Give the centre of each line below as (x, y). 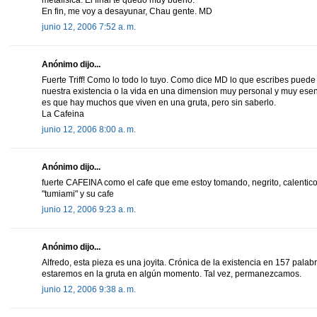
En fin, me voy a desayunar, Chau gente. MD (127, 11)
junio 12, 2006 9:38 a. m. (89, 289)
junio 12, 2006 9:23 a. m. (89, 209)
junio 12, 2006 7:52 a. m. (89, 27)
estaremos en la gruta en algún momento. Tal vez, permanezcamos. (172, 273)
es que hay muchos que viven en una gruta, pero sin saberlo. (159, 102)
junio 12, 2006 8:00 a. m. (89, 129)
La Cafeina (63, 114)
